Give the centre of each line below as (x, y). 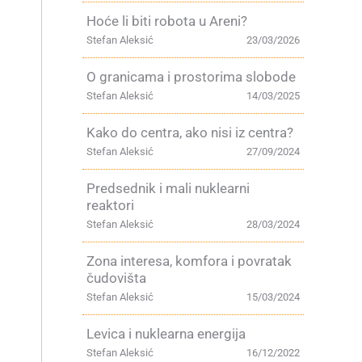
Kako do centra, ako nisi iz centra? (190, 133)
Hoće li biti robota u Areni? (167, 21)
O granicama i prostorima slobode (191, 77)
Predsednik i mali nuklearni (168, 188)
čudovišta (116, 278)
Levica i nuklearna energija (166, 334)
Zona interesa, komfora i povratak (189, 261)
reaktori (110, 205)
